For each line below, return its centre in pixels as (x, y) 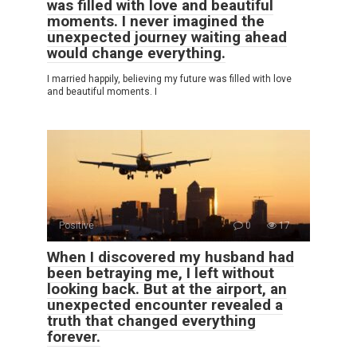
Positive (76, 226)
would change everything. (136, 53)
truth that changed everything (151, 321)
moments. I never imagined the (156, 22)
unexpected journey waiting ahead (167, 37)
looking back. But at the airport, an (167, 289)
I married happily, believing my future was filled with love (169, 79)
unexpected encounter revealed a (165, 305)
